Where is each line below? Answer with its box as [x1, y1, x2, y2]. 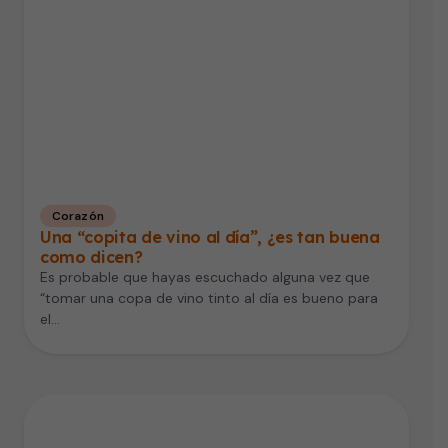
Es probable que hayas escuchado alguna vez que [40, 268, 370, 287]
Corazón [52, 208, 104, 225]
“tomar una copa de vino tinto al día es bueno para [40, 289, 378, 308]
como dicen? [40, 247, 143, 268]
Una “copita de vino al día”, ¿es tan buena [40, 227, 380, 248]
